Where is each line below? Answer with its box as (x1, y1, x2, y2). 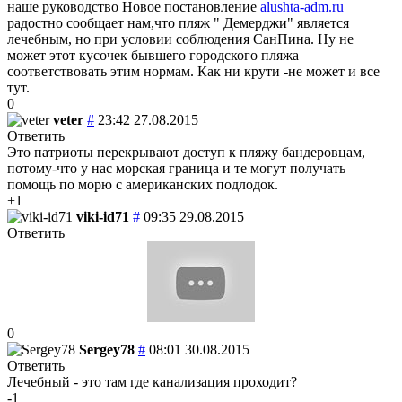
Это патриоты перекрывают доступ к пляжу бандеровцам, (7, 144, 365, 160)
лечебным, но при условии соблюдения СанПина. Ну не (7, 31, 354, 47)
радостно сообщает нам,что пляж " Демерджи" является (7, 14, 349, 31)
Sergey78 (79, 341, 135, 357)
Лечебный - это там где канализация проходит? (7, 373, 297, 389)
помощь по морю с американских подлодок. (7, 176, 278, 192)
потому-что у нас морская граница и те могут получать (7, 160, 345, 176)
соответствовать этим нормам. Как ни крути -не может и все (7, 63, 380, 79)
